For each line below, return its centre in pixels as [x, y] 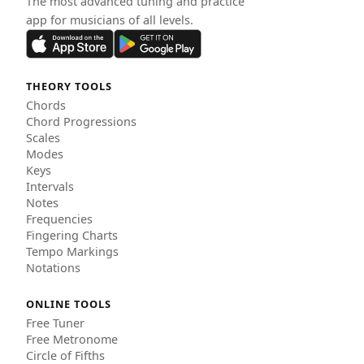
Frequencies [59, 219]
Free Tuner [55, 323]
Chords [46, 105]
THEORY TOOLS [69, 86]
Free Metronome [72, 339]
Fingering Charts [72, 235]
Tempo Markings [72, 251]
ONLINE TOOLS [69, 303]
